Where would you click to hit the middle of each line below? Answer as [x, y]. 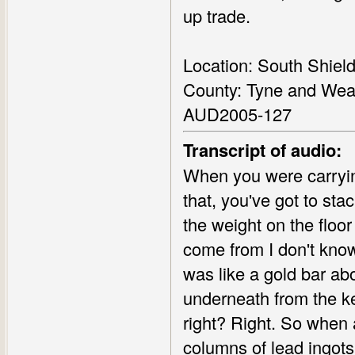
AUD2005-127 [237, 114]
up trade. [217, 15]
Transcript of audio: [262, 150]
